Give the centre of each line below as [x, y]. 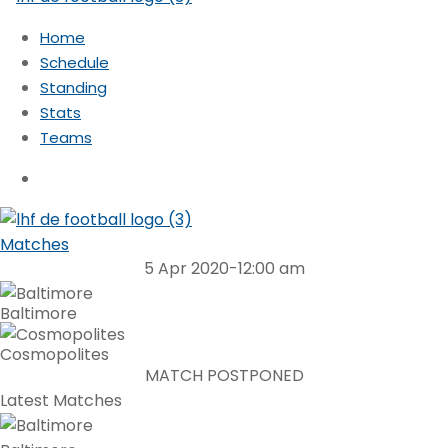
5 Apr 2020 [186, 269]
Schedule [74, 63]
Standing [73, 88]
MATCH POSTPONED [224, 376]
